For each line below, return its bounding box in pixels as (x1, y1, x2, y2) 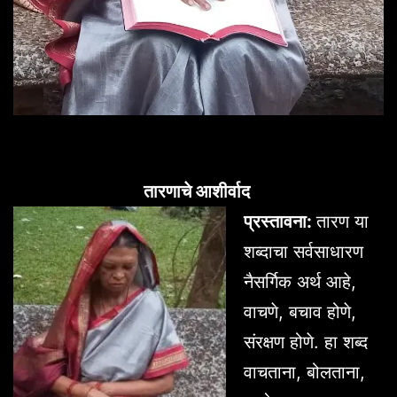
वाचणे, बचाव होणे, (244, 300, 356, 323)
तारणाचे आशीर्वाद (143, 180, 254, 202)
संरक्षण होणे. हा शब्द (244, 331, 368, 353)
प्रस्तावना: (244, 210, 316, 232)
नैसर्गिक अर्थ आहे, (244, 270, 356, 292)
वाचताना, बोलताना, (244, 361, 365, 383)
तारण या (316, 210, 369, 232)
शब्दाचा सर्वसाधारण (244, 240, 363, 262)
